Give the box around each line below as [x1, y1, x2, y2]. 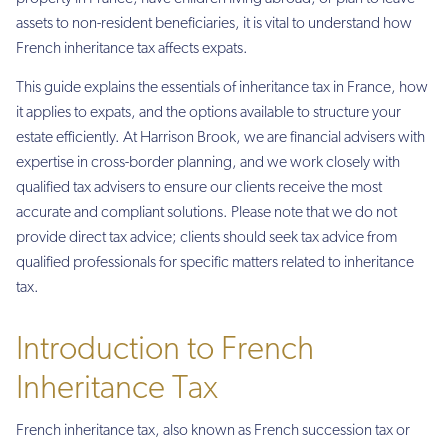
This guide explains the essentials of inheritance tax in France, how [16, 80, 428, 97]
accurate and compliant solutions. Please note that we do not [16, 205, 397, 222]
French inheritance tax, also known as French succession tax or [16, 422, 410, 439]
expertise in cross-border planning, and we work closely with [16, 155, 400, 172]
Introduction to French [16, 333, 314, 367]
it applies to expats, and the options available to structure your [16, 105, 401, 122]
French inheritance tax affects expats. [16, 40, 248, 57]
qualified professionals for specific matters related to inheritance [16, 255, 414, 272]
